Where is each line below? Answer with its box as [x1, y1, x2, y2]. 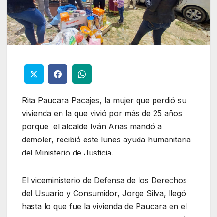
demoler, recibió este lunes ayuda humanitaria [22, 134, 191, 144]
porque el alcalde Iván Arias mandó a [22, 121, 162, 131]
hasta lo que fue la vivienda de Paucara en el [22, 201, 187, 211]
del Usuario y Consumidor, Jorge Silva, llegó [22, 188, 186, 198]
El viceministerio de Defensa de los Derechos [22, 175, 187, 185]
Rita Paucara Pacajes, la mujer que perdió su [22, 95, 186, 105]
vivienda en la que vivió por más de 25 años [22, 108, 182, 118]
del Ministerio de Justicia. [22, 147, 113, 157]
